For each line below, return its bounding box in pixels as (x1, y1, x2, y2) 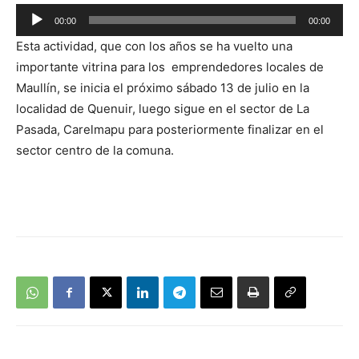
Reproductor (15, 6, 87, 22)
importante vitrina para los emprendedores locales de (16, 59, 324, 75)
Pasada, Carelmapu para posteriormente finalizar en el (16, 122, 324, 138)
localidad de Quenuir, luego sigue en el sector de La (16, 101, 309, 117)
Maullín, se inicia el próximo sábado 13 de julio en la (16, 80, 309, 96)
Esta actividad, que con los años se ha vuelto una (16, 38, 292, 54)
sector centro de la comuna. (16, 143, 174, 159)
